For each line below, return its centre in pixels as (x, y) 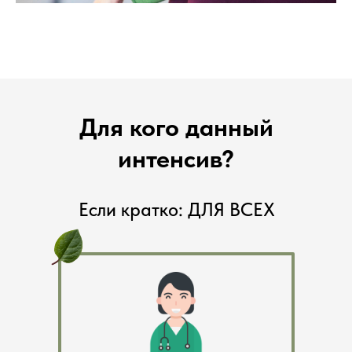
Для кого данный (176, 128)
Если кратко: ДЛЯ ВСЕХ (176, 210)
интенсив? (176, 159)
